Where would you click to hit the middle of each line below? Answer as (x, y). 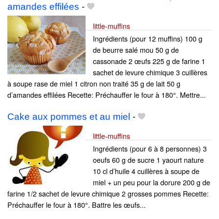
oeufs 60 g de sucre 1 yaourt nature (148, 160)
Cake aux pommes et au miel (69, 117)
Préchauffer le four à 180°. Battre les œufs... (77, 205)
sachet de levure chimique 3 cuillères (150, 72)
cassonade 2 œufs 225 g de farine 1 (149, 61)
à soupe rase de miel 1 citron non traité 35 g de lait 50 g (94, 84)
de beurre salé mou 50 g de (136, 50)
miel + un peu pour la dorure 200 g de (152, 182)
